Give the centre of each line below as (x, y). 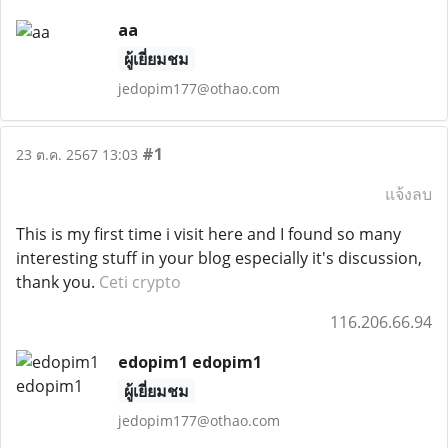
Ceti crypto (140, 282)
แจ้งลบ (408, 194)
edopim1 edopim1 (189, 362)
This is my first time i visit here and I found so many (208, 234)
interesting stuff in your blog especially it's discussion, (219, 258)
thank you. (57, 282)
